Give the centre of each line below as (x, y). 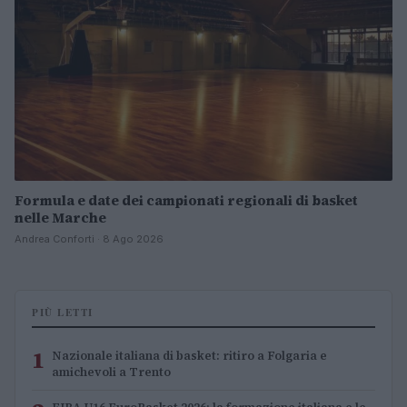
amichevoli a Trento (111, 372)
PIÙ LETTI (63, 312)
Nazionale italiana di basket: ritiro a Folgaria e (189, 355)
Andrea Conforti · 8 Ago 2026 (89, 238)
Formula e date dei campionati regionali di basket (186, 200)
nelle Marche (60, 217)
